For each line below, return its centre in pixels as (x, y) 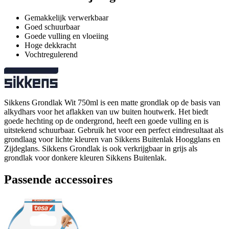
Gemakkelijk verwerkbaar (66, 17)
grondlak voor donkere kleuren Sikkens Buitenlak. (85, 157)
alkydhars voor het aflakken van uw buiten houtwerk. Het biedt (106, 111)
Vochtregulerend (51, 54)
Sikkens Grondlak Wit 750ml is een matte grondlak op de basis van (112, 102)
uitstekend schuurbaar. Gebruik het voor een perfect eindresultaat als (114, 130)
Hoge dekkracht (50, 45)
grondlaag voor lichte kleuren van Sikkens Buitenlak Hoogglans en (112, 139)
